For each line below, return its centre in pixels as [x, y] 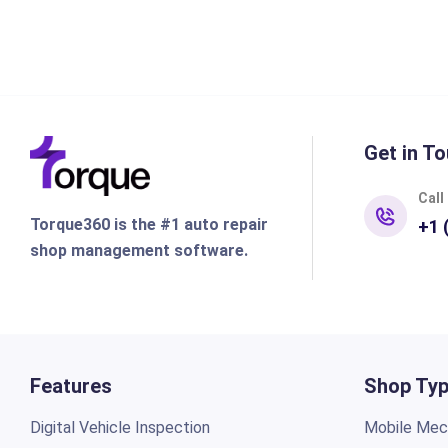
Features [70, 385]
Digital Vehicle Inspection [119, 427]
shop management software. [138, 251]
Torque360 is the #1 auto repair [148, 225]
